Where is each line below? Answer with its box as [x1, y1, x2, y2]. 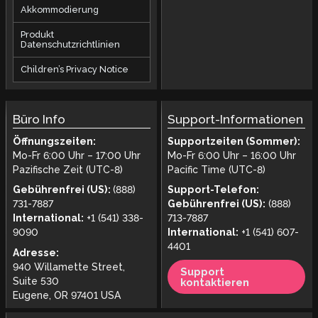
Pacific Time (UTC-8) [168, 163, 266, 175]
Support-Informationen [168, 112, 304, 126]
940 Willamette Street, [12, 261, 125, 273]
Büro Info [12, 112, 65, 126]
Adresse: [12, 246, 59, 258]
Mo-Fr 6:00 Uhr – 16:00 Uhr [168, 149, 297, 161]
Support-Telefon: [168, 184, 260, 196]
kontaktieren [180, 275, 249, 288]
